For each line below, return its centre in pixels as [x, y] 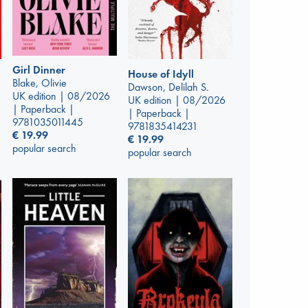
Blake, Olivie [40, 83]
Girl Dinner [39, 70]
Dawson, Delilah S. [168, 87]
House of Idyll [161, 74]
